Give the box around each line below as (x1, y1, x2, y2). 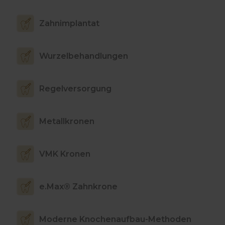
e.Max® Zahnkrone (39, 181, 118, 191)
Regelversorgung (39, 83, 111, 93)
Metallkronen (39, 116, 94, 126)
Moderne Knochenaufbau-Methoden (39, 214, 191, 224)
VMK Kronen (39, 149, 90, 159)
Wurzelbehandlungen (39, 51, 128, 61)
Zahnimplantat (39, 18, 99, 28)
